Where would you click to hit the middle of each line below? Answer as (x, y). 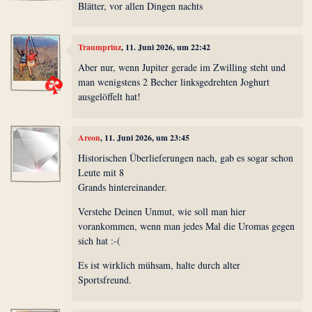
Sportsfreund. (105, 280)
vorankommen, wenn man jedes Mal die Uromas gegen (187, 226)
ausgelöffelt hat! (110, 97)
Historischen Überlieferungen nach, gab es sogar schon (186, 158)
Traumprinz (100, 47)
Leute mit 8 (101, 173)
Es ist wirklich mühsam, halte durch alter (159, 265)
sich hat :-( (100, 241)
